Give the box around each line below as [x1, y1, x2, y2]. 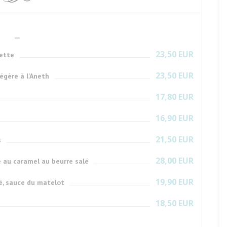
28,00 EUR [156, 155, 194, 166]
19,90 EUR [156, 176, 194, 187]
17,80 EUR [156, 91, 194, 102]
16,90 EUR [156, 112, 194, 124]
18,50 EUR [156, 198, 194, 209]
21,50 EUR [156, 134, 194, 145]
